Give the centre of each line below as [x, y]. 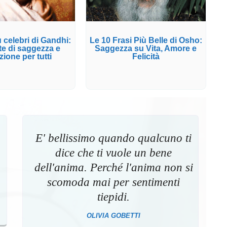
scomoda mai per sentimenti [114, 182]
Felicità [146, 57]
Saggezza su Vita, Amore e [146, 49]
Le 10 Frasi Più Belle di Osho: [146, 41]
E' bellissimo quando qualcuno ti [114, 138]
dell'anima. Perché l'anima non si [113, 167]
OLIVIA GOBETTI [114, 215]
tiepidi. [114, 197]
